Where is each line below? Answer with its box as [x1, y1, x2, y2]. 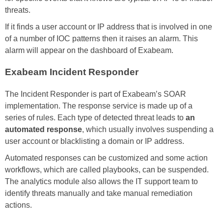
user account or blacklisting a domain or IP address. [5, 137, 184, 146]
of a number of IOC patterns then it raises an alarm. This [5, 34, 198, 43]
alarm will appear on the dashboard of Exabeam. [5, 46, 173, 55]
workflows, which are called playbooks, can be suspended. [5, 165, 211, 174]
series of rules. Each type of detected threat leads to [5, 113, 186, 122]
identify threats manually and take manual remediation [5, 189, 192, 198]
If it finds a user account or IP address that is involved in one [5, 22, 212, 31]
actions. [5, 201, 32, 210]
